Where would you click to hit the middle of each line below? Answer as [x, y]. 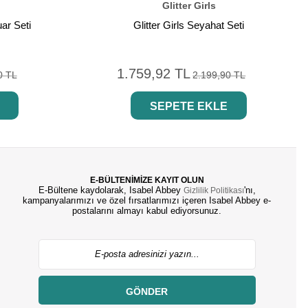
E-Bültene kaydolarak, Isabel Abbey [111, 190]
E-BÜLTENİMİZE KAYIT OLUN [147, 180]
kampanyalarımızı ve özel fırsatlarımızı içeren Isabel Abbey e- [147, 201]
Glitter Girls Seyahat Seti [189, 25]
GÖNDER [147, 292]
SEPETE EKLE [189, 107]
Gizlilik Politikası [213, 191]
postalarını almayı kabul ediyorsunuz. [147, 211]
